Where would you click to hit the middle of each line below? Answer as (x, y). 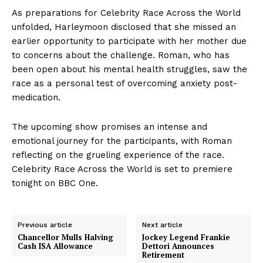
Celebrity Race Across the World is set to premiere (122, 169)
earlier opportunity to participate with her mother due (129, 41)
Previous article (45, 225)
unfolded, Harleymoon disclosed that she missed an (124, 27)
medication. (36, 98)
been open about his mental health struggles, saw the (129, 70)
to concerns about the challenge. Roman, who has (121, 55)
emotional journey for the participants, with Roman (122, 141)
